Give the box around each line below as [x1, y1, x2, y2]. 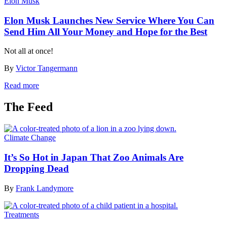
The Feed [4, 100, 53, 114]
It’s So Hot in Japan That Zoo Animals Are [4, 152, 183, 163]
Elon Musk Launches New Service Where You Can [4, 15, 214, 26]
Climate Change [4, 133, 56, 142]
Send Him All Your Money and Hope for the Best [4, 26, 207, 37]
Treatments [4, 210, 39, 219]
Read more [4, 81, 39, 90]
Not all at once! [4, 47, 53, 56]
